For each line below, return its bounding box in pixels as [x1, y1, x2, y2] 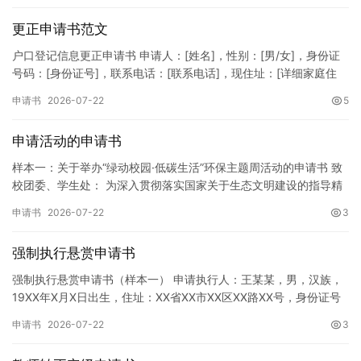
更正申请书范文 [12, 21, 108, 37]
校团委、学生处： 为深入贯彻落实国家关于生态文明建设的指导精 [12, 178, 342, 192]
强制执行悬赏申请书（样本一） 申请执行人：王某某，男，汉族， [12, 272, 342, 286]
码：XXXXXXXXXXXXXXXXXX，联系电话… [12, 308, 231, 322]
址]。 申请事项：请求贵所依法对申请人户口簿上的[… [12, 84, 281, 98]
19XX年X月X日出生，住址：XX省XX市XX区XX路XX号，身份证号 [12, 290, 341, 304]
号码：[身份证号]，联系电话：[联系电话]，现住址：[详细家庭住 [12, 66, 337, 80]
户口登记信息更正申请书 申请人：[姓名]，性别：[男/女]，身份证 [12, 48, 340, 62]
